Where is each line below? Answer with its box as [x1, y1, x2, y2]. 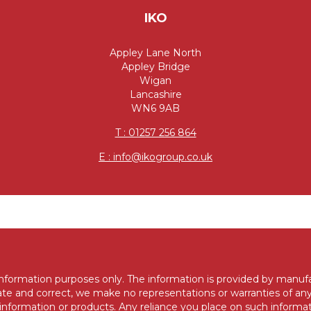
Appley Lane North [110, 47, 201, 59]
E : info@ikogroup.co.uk [99, 151, 212, 163]
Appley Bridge [121, 60, 190, 73]
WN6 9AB [131, 102, 180, 115]
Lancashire [129, 88, 182, 101]
